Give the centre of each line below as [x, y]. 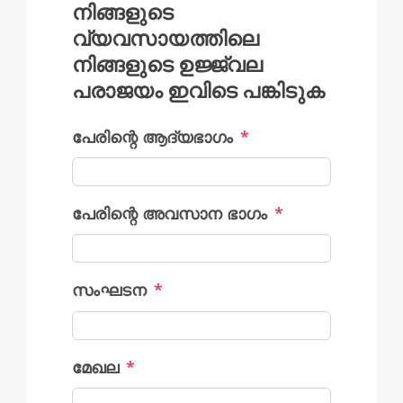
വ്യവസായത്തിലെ [166, 40]
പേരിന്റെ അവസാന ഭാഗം [170, 214]
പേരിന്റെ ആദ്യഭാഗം [152, 137]
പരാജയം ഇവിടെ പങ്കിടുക [198, 93]
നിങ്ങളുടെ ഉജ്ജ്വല [167, 67]
